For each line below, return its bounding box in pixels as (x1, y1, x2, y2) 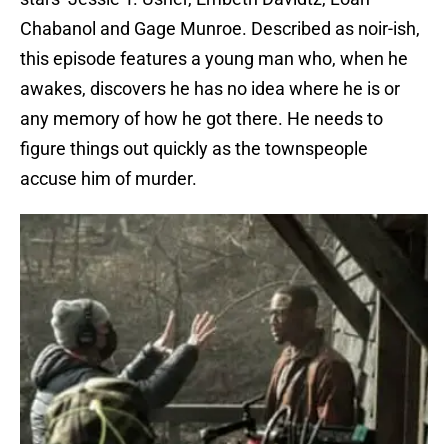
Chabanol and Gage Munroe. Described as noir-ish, (20, 17, 420, 39)
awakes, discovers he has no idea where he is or (20, 77, 400, 99)
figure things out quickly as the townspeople (20, 137, 368, 159)
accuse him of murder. (20, 167, 197, 189)
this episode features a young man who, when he (20, 47, 408, 69)
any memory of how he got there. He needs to (20, 107, 383, 129)
